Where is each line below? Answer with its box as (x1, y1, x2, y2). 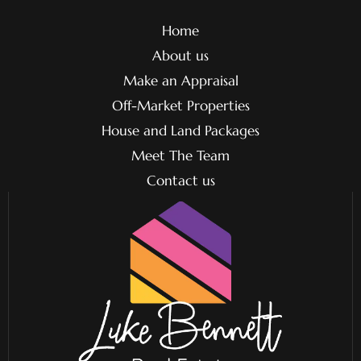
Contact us (146, 171, 215, 189)
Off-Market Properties (111, 96, 250, 114)
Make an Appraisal (122, 71, 239, 89)
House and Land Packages (102, 121, 259, 139)
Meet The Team (131, 146, 230, 164)
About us (152, 46, 209, 64)
